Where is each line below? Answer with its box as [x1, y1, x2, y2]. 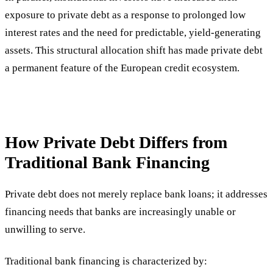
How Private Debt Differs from [5, 133, 227, 152]
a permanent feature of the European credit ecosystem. [5, 62, 239, 74]
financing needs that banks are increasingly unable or [5, 206, 236, 218]
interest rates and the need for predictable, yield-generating [5, 27, 261, 39]
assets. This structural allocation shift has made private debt [5, 44, 263, 57]
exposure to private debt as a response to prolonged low [5, 9, 246, 21]
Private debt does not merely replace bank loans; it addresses [5, 188, 268, 200]
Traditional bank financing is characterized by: [5, 255, 207, 268]
